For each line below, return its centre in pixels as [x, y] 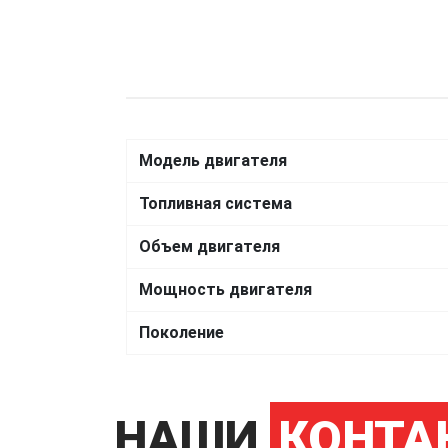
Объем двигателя [209, 246]
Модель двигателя [213, 160]
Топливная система [215, 203]
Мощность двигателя [225, 289]
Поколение [181, 332]
